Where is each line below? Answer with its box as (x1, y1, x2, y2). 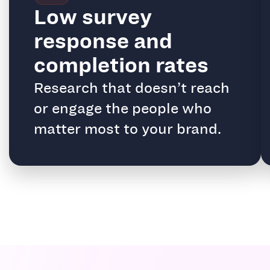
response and (34, 25, 172, 56)
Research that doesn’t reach (34, 77, 230, 98)
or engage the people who (34, 98, 212, 119)
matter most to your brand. (34, 118, 221, 139)
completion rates (34, 49, 209, 80)
